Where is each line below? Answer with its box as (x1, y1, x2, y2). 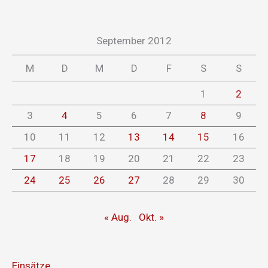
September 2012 (96, 35, 172, 47)
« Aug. (104, 211, 132, 223)
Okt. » (139, 211, 164, 223)
